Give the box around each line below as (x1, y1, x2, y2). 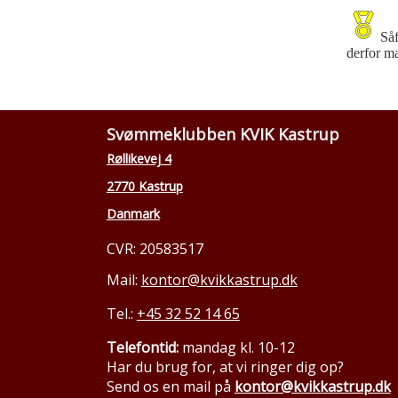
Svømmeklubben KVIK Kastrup (106, 123, 339, 145)
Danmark (106, 204, 160, 222)
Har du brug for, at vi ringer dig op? (106, 356, 344, 377)
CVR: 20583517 (106, 238, 203, 259)
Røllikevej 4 (106, 149, 171, 167)
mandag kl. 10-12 (178, 337, 295, 357)
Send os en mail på (106, 376, 235, 396)
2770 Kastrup (106, 177, 183, 195)
